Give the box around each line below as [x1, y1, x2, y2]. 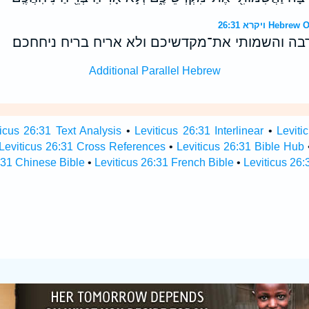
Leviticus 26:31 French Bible [94, 157, 234, 168]
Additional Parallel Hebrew [88, 65, 221, 77]
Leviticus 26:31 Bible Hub [177, 141, 305, 152]
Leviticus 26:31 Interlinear [134, 125, 264, 137]
